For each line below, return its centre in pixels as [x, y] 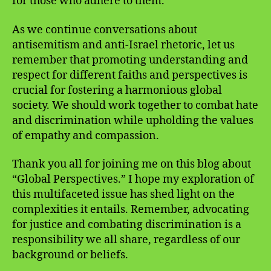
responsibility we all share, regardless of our [126, 240]
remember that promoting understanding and [130, 60]
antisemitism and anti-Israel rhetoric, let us [123, 45]
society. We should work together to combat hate [135, 105]
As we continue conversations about [105, 30]
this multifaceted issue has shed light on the [123, 195]
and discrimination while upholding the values [133, 120]
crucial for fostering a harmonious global [117, 90]
